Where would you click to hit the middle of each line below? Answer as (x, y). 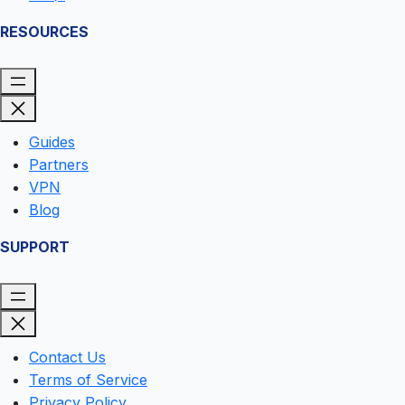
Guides (52, 141)
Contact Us (67, 357)
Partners (59, 164)
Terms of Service (88, 379)
